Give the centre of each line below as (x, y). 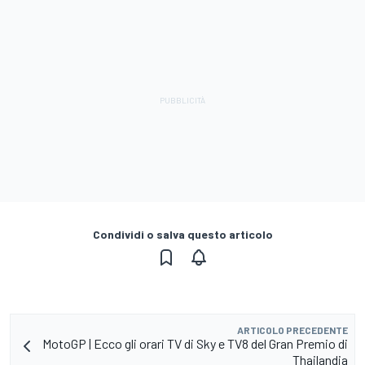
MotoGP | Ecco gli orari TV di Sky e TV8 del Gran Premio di (195, 343)
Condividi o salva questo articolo (182, 234)
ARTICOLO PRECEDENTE (292, 330)
